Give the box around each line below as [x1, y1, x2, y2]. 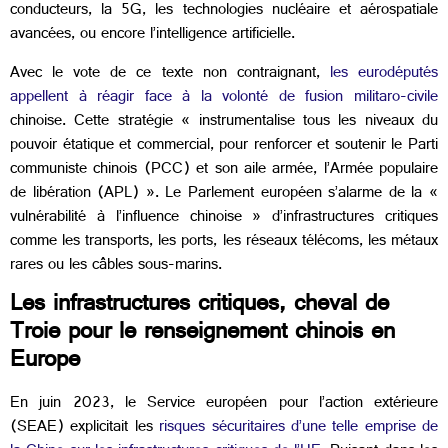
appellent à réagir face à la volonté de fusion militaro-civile [10, 82, 438, 114]
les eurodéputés [319, 58, 439, 90]
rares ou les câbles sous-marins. [10, 250, 222, 282]
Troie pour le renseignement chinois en [10, 312, 395, 359]
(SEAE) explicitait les [10, 413, 153, 445]
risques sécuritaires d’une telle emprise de [152, 413, 438, 445]
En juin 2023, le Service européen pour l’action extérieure [10, 389, 438, 421]
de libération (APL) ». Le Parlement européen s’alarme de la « [10, 178, 438, 210]
